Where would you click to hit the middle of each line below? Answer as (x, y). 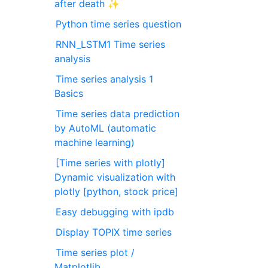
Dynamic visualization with (115, 177)
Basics (69, 94)
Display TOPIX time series (114, 232)
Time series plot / (95, 253)
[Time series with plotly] (111, 163)
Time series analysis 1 (105, 79)
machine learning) (95, 143)
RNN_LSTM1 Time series (111, 45)
